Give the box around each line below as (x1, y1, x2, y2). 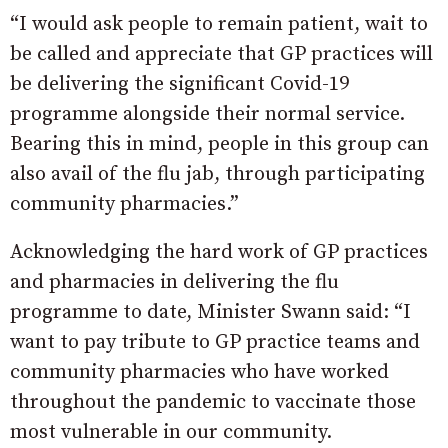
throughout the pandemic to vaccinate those (10, 390, 416, 415)
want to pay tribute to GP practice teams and (10, 330, 420, 355)
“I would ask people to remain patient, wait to (10, 12, 428, 37)
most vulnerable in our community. (10, 420, 332, 445)
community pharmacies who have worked (10, 360, 389, 385)
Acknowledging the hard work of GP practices (10, 240, 428, 265)
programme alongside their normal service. (10, 102, 405, 127)
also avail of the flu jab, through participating (10, 162, 425, 187)
